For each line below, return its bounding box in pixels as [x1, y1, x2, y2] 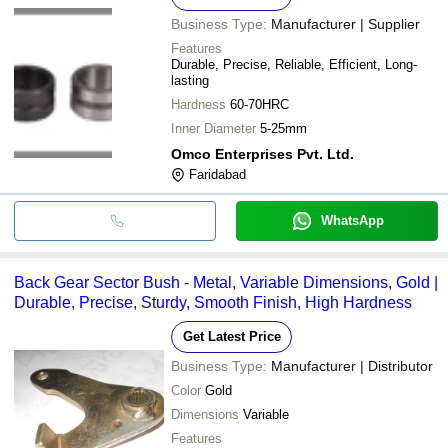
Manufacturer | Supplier [271, 15, 420, 32]
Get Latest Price [182, 328, 281, 344]
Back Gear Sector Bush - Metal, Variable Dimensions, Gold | [14, 273, 438, 291]
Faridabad [189, 166, 246, 182]
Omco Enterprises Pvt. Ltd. [171, 145, 354, 162]
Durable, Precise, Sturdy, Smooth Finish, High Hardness [14, 293, 412, 311]
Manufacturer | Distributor [271, 357, 433, 374]
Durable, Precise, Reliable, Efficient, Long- [171, 56, 417, 72]
